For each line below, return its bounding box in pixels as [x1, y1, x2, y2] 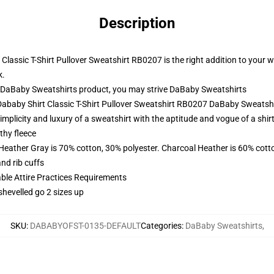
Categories [140, 221, 182, 231]
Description [99, 15, 175, 32]
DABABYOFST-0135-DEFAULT [29, 221, 141, 231]
